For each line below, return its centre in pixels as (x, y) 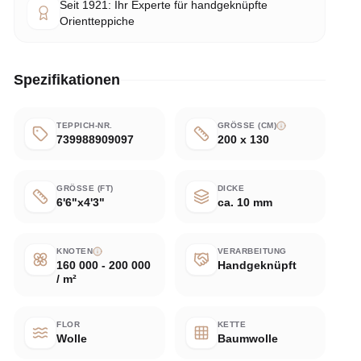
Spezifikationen (67, 80)
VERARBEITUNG (252, 251)
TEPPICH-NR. (85, 125)
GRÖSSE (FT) (84, 188)
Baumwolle (247, 338)
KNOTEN (75, 251)
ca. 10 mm (245, 202)
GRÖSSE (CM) (245, 125)
